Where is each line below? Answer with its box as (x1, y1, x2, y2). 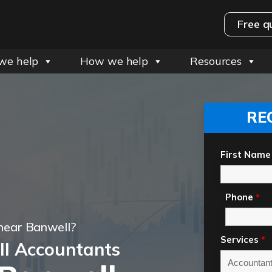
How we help (80, 54, 149, 68)
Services (220, 234, 261, 245)
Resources (190, 54, 242, 68)
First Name (220, 149, 271, 160)
